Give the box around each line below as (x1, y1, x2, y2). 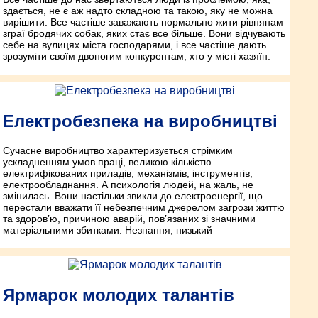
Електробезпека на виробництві (3, 111, 278, 131)
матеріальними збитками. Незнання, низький (3, 224, 212, 236)
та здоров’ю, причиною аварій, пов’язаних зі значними (3, 213, 256, 225)
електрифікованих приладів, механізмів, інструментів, (3, 168, 253, 180)
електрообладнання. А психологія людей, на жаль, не (3, 179, 253, 191)
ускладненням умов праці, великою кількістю (3, 156, 212, 168)
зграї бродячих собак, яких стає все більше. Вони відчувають (3, 27, 285, 39)
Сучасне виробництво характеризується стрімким (3, 145, 233, 157)
